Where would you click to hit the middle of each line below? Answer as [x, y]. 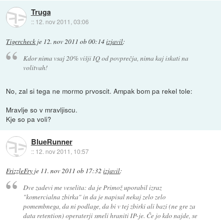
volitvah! [35, 67]
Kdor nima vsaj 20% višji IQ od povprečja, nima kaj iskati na [106, 58]
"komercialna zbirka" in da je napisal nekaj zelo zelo [94, 197]
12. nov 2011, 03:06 [62, 22]
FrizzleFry [19, 171]
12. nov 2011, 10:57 [62, 151]
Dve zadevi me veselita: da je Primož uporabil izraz [92, 187]
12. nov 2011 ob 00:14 [74, 41]
